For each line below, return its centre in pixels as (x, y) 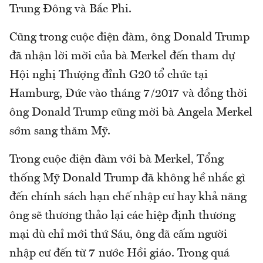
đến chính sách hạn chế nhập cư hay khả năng (128, 197)
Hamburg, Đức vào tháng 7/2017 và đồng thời (128, 94)
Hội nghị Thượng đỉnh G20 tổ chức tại (109, 75)
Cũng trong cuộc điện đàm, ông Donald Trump (129, 37)
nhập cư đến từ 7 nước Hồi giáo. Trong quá (119, 253)
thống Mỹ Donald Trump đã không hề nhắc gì (127, 178)
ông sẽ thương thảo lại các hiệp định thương (122, 216)
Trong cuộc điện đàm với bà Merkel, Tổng (117, 159)
